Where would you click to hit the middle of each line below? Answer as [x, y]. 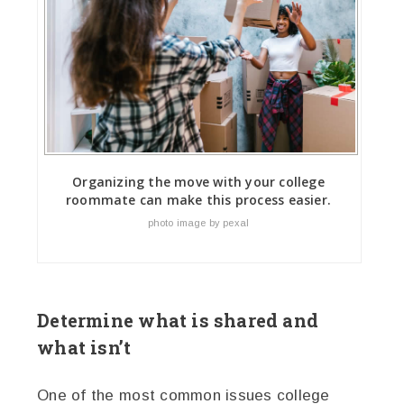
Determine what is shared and [178, 320]
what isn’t [84, 347]
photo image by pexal [198, 222]
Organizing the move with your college [198, 181]
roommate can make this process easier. [198, 199]
